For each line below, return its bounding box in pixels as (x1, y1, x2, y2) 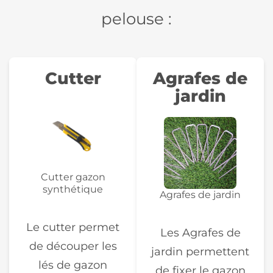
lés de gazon (38, 258, 107, 272)
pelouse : (101, 9, 172, 28)
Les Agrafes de (160, 226, 241, 239)
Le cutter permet (26, 221, 119, 234)
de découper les (29, 239, 117, 253)
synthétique (43, 183, 103, 196)
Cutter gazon (40, 171, 105, 183)
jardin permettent (151, 245, 249, 258)
